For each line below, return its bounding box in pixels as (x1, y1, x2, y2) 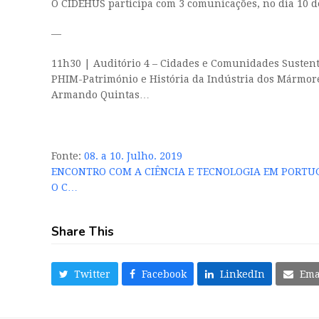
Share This (51, 224, 114, 241)
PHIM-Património (51, 73, 138, 85)
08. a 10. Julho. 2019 (84, 150, 182, 162)
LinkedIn (219, 268, 265, 280)
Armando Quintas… (51, 89, 150, 101)
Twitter (74, 268, 111, 280)
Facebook (141, 268, 187, 280)
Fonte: (51, 150, 84, 162)
